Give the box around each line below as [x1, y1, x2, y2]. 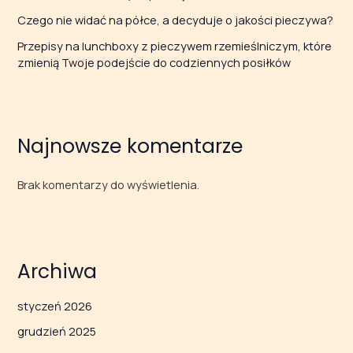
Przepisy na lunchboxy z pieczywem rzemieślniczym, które [17, 38, 333, 54]
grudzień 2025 [17, 323, 97, 340]
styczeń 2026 [17, 298, 93, 314]
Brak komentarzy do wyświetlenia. [17, 176, 200, 192]
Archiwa [17, 257, 98, 285]
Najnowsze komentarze [17, 132, 243, 161]
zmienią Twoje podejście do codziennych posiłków [17, 54, 292, 71]
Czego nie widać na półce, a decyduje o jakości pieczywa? [17, 12, 334, 28]
